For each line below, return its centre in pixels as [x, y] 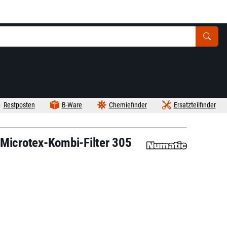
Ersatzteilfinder [195, 105]
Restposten [19, 105]
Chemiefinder [128, 105]
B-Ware [72, 105]
